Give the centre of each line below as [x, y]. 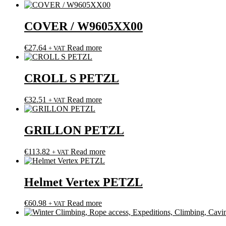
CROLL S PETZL [72, 78]
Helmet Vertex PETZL [83, 182]
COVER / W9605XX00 [83, 26]
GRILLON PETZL [74, 130]
